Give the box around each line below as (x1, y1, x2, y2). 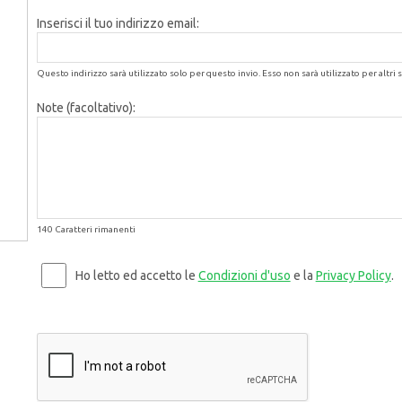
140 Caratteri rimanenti (36, 224, 135, 234)
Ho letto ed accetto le (74, 268, 198, 283)
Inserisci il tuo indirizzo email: (36, 16, 199, 31)
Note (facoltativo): (36, 100, 135, 115)
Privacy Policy (315, 268, 391, 283)
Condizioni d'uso (197, 268, 291, 283)
